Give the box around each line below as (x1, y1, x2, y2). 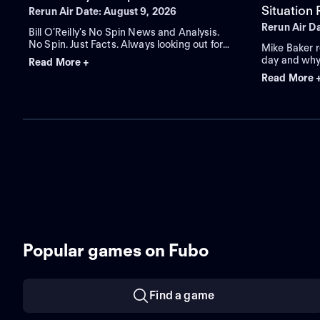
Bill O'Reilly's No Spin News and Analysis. (29, 26, 219, 39)
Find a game (149, 289, 215, 303)
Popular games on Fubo (23, 240, 209, 261)
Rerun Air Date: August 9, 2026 (29, 6, 177, 18)
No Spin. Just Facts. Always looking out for (29, 39, 224, 51)
